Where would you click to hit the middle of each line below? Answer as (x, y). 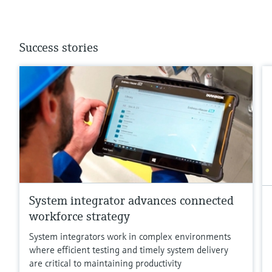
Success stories (59, 48)
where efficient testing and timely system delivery (129, 249)
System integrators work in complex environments (130, 236)
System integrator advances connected (131, 200)
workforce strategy (80, 216)
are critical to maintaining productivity (105, 263)
